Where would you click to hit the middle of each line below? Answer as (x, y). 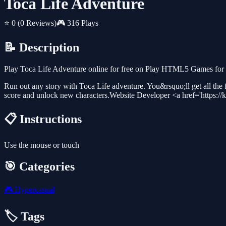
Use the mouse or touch (42, 145)
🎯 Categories (39, 166)
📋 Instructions (43, 119)
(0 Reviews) (37, 23)
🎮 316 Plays (77, 23)
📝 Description (42, 48)
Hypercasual (34, 189)
